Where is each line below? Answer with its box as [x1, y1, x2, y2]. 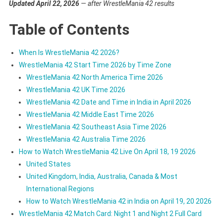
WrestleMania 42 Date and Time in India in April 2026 [26, 98, 191, 106]
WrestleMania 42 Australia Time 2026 [26, 135, 146, 143]
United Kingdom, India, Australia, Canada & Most [26, 172, 177, 180]
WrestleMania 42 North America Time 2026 [26, 73, 163, 81]
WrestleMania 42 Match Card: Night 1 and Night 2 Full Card [18, 209, 202, 218]
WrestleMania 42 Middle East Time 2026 [26, 110, 154, 118]
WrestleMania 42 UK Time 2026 [26, 85, 125, 94]
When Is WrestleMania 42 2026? [18, 48, 119, 56]
